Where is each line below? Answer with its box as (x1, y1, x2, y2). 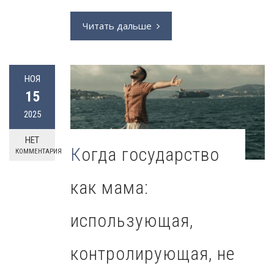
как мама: (70, 176, 149, 198)
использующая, (70, 209, 193, 231)
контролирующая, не (70, 242, 235, 264)
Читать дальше (83, 20, 152, 32)
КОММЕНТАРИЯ (15, 147, 62, 156)
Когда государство (70, 143, 81, 165)
